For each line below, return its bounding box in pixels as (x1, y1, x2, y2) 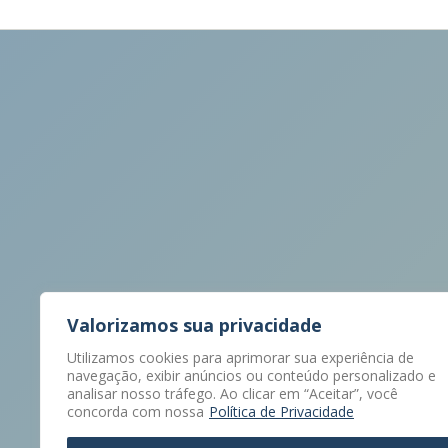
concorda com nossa (67, 402, 204, 421)
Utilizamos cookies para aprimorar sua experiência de (67, 348, 414, 367)
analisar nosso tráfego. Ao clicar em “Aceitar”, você (67, 384, 398, 403)
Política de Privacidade (209, 402, 354, 421)
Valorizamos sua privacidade (67, 313, 322, 337)
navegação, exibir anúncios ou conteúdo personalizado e (67, 366, 436, 385)
